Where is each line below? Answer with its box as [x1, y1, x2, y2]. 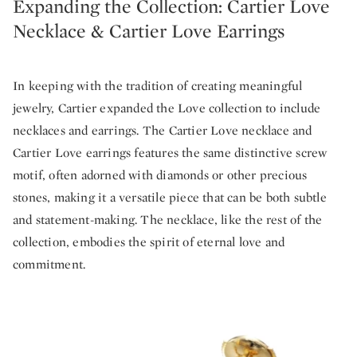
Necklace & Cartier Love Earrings [13, 18, 284, 44]
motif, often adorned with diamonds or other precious [13, 167, 308, 184]
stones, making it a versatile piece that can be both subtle [13, 189, 327, 206]
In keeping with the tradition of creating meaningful [13, 77, 303, 95]
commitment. [13, 256, 86, 273]
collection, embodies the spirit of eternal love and [13, 233, 285, 251]
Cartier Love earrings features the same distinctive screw [13, 144, 328, 162]
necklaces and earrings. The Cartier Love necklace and [13, 122, 312, 139]
